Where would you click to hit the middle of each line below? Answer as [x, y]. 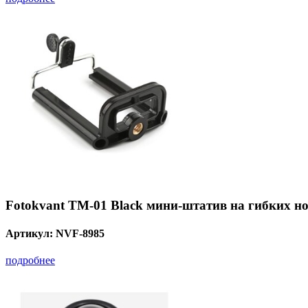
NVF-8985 [80, 233]
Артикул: [31, 233]
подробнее [30, 261]
